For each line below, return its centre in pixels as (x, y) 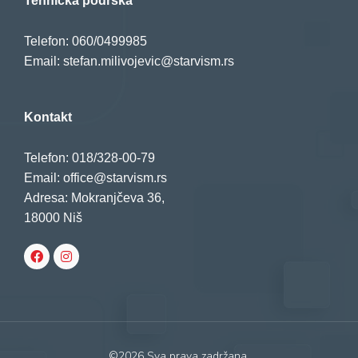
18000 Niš (53, 218)
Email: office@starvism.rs (95, 178)
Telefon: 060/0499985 (86, 42)
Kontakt (48, 117)
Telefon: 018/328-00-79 (89, 158)
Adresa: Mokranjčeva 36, (94, 198)
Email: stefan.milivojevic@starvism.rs (129, 62)
